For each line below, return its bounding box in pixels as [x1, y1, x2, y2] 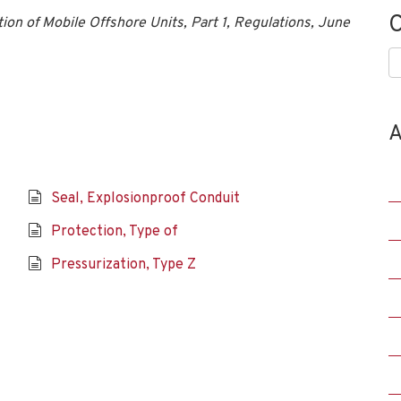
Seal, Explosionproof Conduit [50, 190, 240, 208]
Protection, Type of [50, 223, 178, 241]
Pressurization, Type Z [50, 256, 196, 274]
